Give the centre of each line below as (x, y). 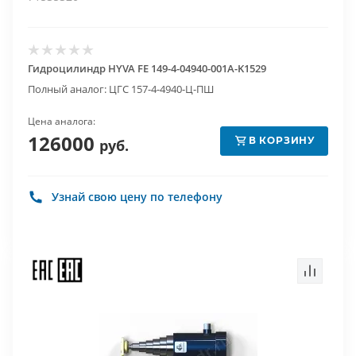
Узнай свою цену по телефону (137, 197)
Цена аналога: (62, 121)
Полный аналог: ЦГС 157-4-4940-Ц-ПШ (121, 89)
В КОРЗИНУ (282, 140)
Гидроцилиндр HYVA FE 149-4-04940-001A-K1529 (147, 68)
